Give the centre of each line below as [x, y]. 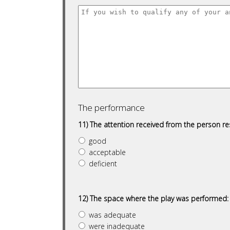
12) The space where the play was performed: [153, 198]
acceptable [107, 152]
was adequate [112, 215]
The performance [111, 108]
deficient [103, 164]
